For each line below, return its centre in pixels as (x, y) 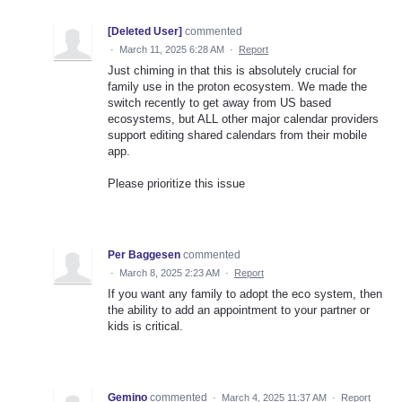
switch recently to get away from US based (219, 103)
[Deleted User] (145, 32)
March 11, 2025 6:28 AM (172, 50)
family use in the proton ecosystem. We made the (237, 87)
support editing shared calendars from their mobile (237, 135)
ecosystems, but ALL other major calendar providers (243, 119)
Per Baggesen (144, 255)
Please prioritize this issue (176, 184)
